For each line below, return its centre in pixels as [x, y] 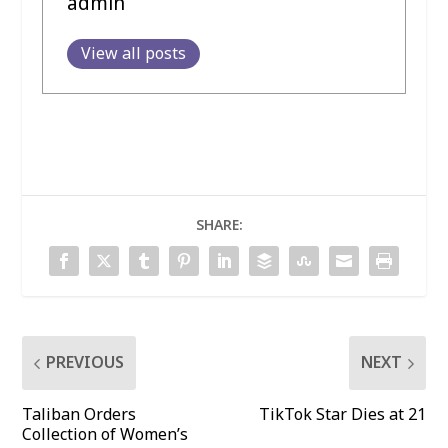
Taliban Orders [79, 415]
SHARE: [219, 226]
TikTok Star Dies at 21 [342, 415]
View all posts [134, 54]
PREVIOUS [85, 363]
